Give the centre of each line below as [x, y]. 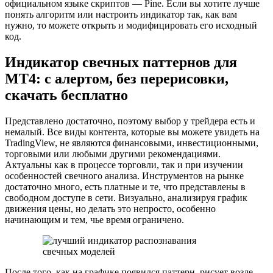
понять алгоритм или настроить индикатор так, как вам [121, 14]
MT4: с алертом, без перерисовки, [117, 78]
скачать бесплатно [66, 95]
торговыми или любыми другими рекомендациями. [113, 154]
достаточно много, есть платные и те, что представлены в [125, 186]
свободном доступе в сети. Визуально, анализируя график [126, 197]
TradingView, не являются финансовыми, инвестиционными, [132, 143]
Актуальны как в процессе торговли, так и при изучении [124, 165]
